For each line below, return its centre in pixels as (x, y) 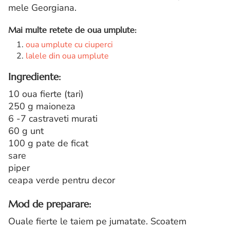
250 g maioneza (42, 106)
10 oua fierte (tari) (46, 94)
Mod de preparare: (50, 204)
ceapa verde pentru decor (62, 180)
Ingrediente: (34, 77)
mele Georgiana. (42, 7)
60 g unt (26, 131)
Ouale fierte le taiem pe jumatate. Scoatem (97, 221)
